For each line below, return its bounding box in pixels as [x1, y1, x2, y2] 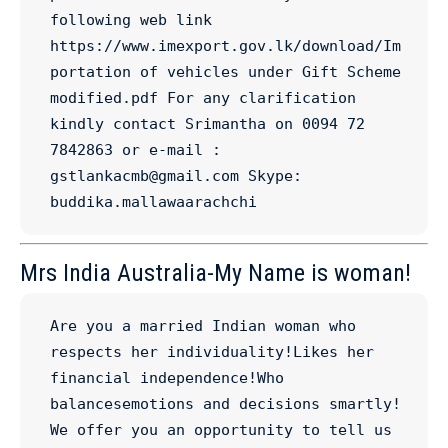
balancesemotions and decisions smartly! [50, 395, 401, 413]
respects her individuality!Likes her [50, 343, 374, 361]
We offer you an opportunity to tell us [50, 421, 392, 439]
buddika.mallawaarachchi [50, 193, 257, 211]
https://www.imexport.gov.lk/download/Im [50, 37, 401, 55]
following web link [50, 11, 212, 29]
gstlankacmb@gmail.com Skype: [50, 167, 302, 185]
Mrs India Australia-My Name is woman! [20, 259, 411, 287]
